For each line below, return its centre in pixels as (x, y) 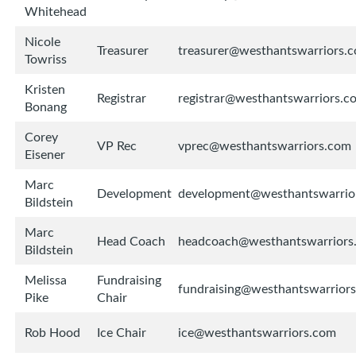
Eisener (45, 155)
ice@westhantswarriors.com (257, 333)
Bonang (46, 107)
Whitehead (56, 12)
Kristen (45, 89)
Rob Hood (52, 333)
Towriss (46, 59)
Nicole (43, 42)
